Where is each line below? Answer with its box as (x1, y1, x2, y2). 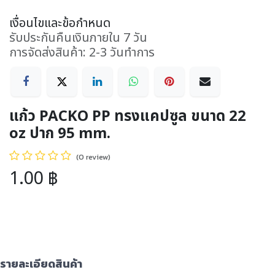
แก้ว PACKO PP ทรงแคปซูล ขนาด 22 (9, 106, 246, 128)
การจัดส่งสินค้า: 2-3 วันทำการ (9, 44, 155, 62)
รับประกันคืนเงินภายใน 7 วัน (9, 29, 147, 47)
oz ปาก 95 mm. (9, 123, 110, 145)
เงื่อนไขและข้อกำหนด (9, 14, 110, 33)
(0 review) (76, 151, 110, 163)
